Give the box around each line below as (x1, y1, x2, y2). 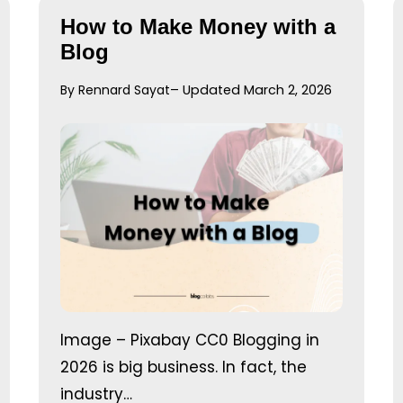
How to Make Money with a (59, 13, 336, 39)
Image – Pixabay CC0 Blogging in (59, 328, 319, 351)
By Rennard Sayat (59, 80, 170, 99)
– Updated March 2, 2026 (169, 80, 332, 99)
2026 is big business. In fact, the (59, 355, 307, 378)
